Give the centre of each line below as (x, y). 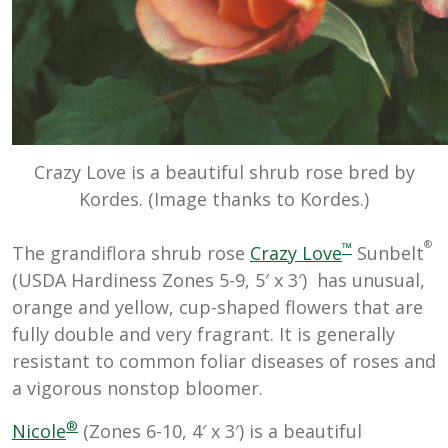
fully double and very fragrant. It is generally (203, 334)
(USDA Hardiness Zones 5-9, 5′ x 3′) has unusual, (218, 280)
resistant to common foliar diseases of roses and (224, 361)
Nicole (39, 431)
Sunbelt (388, 253)
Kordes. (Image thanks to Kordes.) (224, 199)
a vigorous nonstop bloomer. (137, 388)
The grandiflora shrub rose (131, 253)
